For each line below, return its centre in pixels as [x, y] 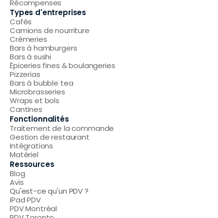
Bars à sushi [31, 57]
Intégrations [32, 146]
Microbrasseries [37, 92]
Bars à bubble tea [42, 83]
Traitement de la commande [62, 128]
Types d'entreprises [48, 12]
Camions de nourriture [50, 30]
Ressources [32, 164]
